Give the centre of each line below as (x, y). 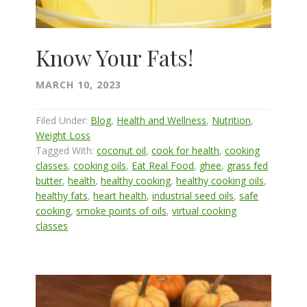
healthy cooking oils (220, 180)
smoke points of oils (122, 210)
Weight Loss (63, 135)
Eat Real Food (163, 165)
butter (49, 180)
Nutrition (232, 120)
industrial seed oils (193, 195)
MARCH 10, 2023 (79, 84)
